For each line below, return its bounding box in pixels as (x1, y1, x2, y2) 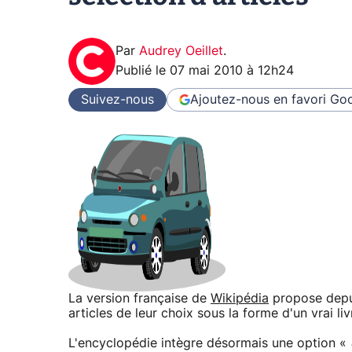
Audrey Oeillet (139, 45, 223, 58)
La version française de (68, 292, 211, 306)
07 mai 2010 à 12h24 (170, 64, 294, 78)
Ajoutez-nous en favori (190, 93, 326, 106)
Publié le (115, 64, 170, 78)
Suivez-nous (81, 93, 154, 106)
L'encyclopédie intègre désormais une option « (68, 337, 350, 350)
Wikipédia (211, 292, 269, 306)
